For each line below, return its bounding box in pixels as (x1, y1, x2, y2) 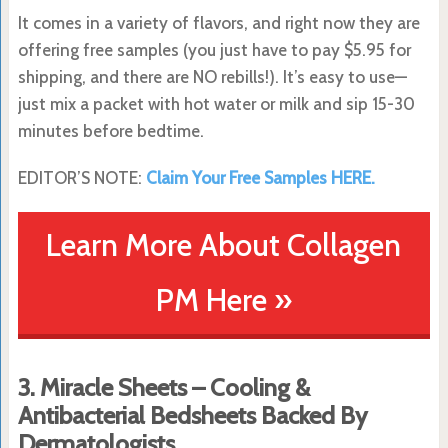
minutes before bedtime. (17, 120, 204, 141)
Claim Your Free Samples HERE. (145, 167, 375, 188)
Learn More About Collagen (46, 225, 402, 264)
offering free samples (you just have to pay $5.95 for (17, 39, 411, 60)
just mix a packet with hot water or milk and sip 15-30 (17, 93, 415, 114)
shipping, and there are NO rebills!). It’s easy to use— (17, 66, 407, 87)
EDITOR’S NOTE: (17, 167, 146, 188)
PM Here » (155, 280, 292, 319)
